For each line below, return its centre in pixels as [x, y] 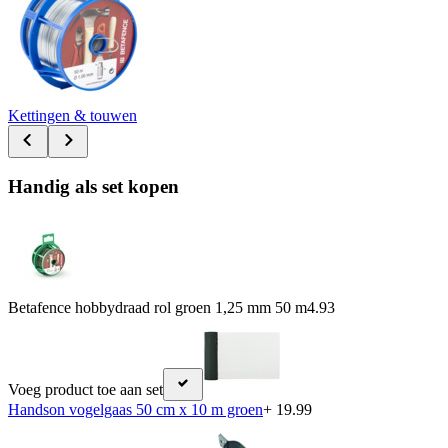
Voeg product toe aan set [85, 389]
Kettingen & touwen [72, 115]
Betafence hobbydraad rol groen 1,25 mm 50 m [157, 307]
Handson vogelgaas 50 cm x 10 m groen [135, 409]
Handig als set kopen [93, 187]
